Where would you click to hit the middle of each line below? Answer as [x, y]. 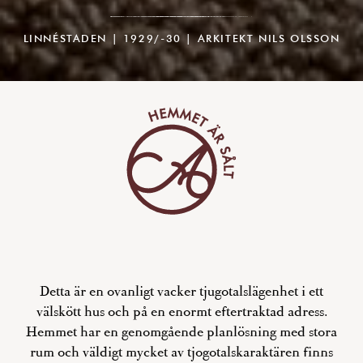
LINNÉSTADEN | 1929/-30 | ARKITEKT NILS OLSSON [181, 37]
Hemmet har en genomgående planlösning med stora [181, 331]
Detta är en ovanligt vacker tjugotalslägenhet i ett [181, 290]
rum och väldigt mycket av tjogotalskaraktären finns [181, 351]
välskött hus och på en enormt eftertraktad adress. [181, 311]
